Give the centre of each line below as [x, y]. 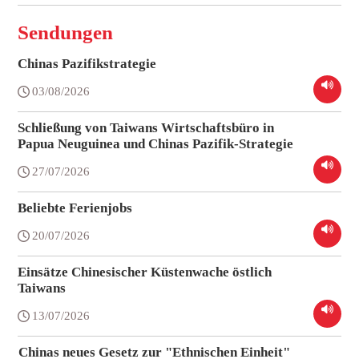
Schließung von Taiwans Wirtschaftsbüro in [146, 127]
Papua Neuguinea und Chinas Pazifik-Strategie [156, 143]
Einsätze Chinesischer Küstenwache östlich [145, 272]
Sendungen [66, 32]
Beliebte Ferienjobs [75, 208]
